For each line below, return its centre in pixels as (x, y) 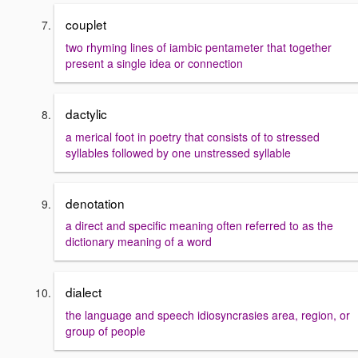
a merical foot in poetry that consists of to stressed (193, 136)
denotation (95, 203)
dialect (84, 292)
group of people (105, 330)
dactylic (86, 113)
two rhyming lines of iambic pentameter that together (199, 47)
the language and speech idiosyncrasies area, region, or (208, 314)
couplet (86, 24)
